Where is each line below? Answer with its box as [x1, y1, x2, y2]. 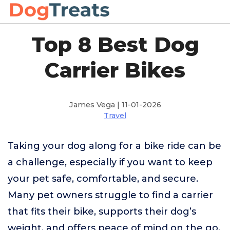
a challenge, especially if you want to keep [8, 157, 213, 168]
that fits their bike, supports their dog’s [8, 206, 196, 217]
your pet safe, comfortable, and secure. [8, 173, 198, 184]
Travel [104, 111, 126, 120]
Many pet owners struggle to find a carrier [8, 189, 213, 201]
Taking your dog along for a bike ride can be [8, 140, 221, 151]
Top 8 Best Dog [31, 32, 199, 57]
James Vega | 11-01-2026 [69, 100, 161, 109]
